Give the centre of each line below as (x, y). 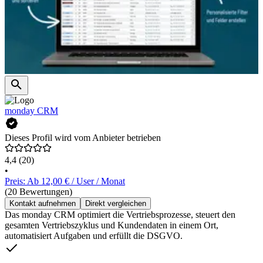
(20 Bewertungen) (38, 192)
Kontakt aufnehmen (43, 204)
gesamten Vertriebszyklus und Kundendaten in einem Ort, (112, 225)
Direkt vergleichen (116, 204)
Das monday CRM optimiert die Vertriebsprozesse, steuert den (120, 215)
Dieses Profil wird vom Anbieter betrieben (83, 138)
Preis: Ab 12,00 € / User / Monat (65, 181)
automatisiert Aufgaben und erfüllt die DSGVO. (94, 236)
